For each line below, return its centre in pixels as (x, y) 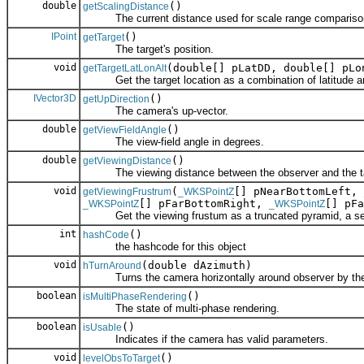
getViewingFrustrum (127, 192)
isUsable (102, 328)
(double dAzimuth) (197, 266)
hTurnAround (112, 266)
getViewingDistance (127, 161)
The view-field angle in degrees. (173, 142)
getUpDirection (116, 100)
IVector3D (55, 99)
